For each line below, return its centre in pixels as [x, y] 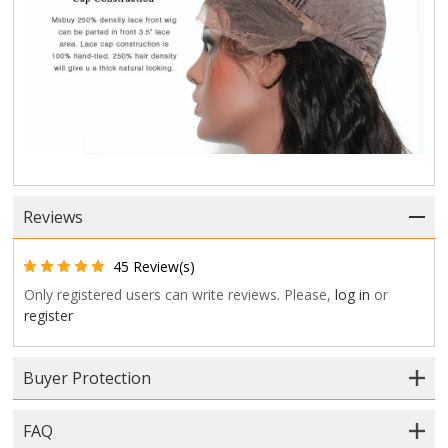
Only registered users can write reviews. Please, [180, 295]
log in [353, 295]
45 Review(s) [154, 267]
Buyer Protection [87, 378]
